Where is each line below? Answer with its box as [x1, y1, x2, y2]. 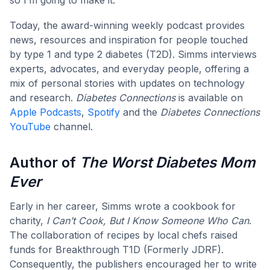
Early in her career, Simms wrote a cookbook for [10, 199, 236, 212]
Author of [10, 153, 80, 171]
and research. [10, 91, 76, 104]
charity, [10, 214, 46, 227]
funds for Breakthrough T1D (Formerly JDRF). [10, 243, 224, 256]
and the [120, 105, 160, 118]
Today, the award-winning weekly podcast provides [10, 19, 245, 31]
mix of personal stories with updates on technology [10, 77, 245, 89]
